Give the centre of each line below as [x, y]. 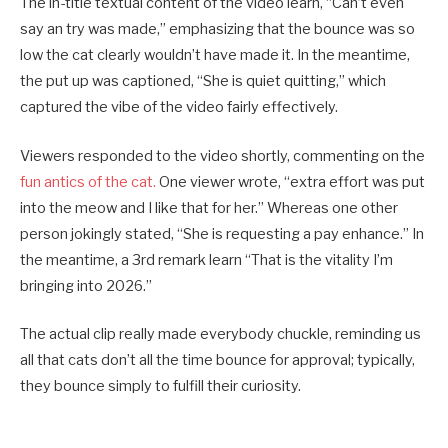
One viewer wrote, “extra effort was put [290, 181]
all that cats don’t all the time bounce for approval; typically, [217, 359]
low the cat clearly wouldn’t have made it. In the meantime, [215, 55]
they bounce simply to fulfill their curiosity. [160, 385]
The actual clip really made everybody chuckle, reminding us [220, 333]
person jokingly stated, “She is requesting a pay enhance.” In [222, 233]
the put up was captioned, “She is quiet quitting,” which [203, 81]
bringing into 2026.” [86, 285]
